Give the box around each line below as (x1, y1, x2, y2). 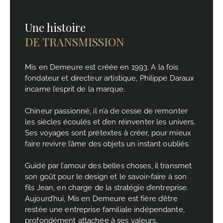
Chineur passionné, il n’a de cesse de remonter (25, 106, 188, 115)
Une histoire (25, 19, 86, 35)
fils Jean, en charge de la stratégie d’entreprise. (25, 183, 189, 192)
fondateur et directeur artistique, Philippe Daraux (25, 73, 195, 83)
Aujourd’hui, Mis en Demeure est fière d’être (25, 194, 178, 203)
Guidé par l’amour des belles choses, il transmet (25, 161, 192, 170)
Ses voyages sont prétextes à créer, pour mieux (25, 128, 191, 137)
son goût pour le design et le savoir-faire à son (25, 172, 187, 181)
